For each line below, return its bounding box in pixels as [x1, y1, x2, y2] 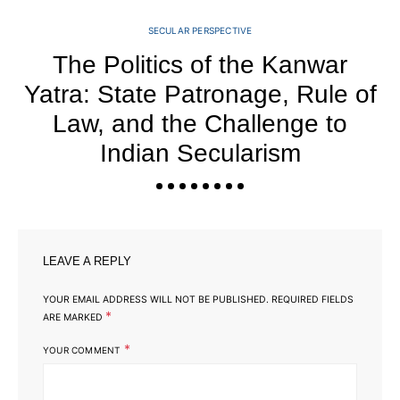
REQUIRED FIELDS [269, 294, 354, 306]
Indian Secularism [99, 139, 301, 168]
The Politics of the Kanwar [53, 51, 347, 79]
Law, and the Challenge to [53, 110, 347, 138]
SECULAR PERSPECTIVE [147, 25, 253, 37]
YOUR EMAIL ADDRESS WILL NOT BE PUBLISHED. [43, 294, 269, 306]
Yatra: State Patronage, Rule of [23, 80, 377, 109]
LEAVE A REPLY [43, 254, 131, 269]
